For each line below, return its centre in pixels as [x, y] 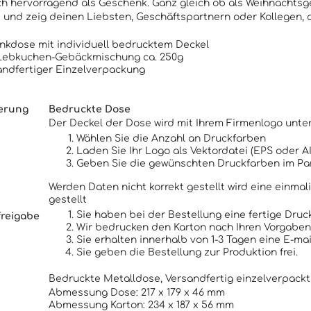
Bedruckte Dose [90, 109]
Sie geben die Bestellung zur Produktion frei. [187, 252]
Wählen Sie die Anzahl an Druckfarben [171, 138]
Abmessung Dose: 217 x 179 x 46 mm [137, 293]
